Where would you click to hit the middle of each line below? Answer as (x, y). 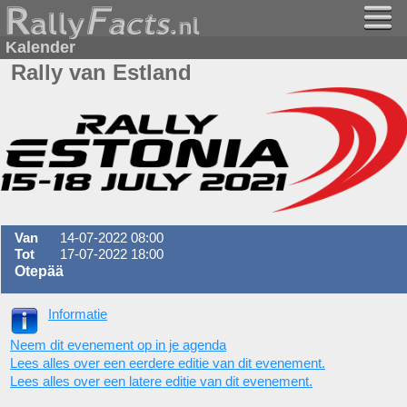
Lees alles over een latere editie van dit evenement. (161, 381)
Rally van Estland (101, 72)
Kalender (40, 47)
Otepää (39, 272)
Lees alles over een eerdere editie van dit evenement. (168, 363)
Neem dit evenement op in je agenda (118, 345)
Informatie (78, 314)
